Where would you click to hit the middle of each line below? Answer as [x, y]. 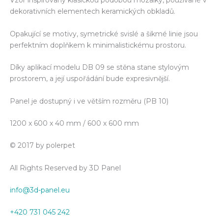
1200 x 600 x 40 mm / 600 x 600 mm [74, 123]
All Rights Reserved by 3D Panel [65, 168]
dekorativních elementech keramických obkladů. [93, 12]
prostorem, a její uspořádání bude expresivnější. [90, 79]
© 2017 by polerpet [42, 146]
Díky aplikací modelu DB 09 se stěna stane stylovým [99, 68]
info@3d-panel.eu [40, 190]
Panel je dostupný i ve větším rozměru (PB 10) [89, 101]
